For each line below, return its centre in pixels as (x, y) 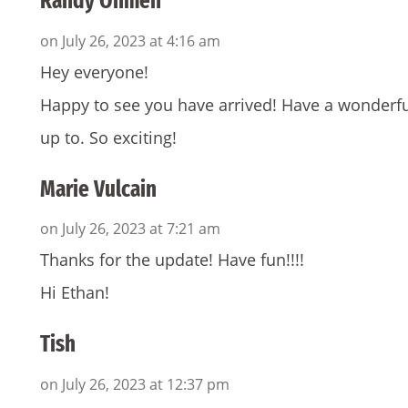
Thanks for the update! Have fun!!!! (172, 260)
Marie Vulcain (98, 189)
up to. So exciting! (108, 137)
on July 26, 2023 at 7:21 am (130, 229)
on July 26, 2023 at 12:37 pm (135, 384)
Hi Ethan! (75, 293)
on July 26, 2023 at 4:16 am (130, 41)
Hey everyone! (94, 71)
